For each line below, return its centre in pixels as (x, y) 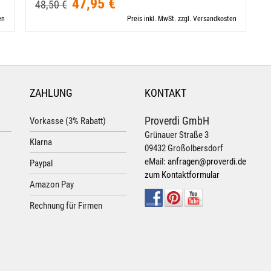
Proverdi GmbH (177, 121)
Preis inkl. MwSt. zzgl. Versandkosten (182, 19)
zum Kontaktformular (182, 175)
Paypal (41, 163)
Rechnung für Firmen (66, 206)
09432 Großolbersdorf (184, 148)
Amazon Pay (52, 184)
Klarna (41, 142)
